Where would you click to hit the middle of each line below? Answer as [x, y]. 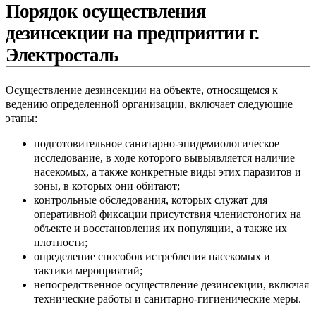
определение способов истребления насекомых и [152, 256]
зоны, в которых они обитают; [107, 186]
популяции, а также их [231, 228]
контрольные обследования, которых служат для [151, 200]
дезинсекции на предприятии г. [132, 34]
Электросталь [62, 55]
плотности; [61, 242]
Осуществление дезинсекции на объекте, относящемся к [142, 90]
